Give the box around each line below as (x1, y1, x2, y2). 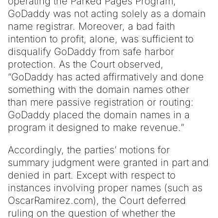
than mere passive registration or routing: (8, 96, 194, 108)
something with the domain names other (8, 83, 189, 95)
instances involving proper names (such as (8, 182, 202, 194)
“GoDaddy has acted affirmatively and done (8, 71, 204, 83)
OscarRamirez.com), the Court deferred (8, 194, 186, 206)
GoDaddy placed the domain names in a (8, 109, 190, 121)
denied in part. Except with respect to (8, 169, 176, 181)
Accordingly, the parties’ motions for (8, 144, 170, 156)
